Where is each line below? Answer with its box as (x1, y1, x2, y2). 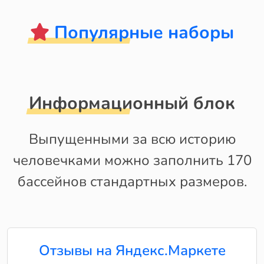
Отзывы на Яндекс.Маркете (38, 241, 226, 260)
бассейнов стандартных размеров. (17, 172, 247, 191)
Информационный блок (29, 91, 235, 115)
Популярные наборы (54, 21, 235, 45)
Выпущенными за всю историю (28, 130, 236, 148)
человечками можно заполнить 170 (12, 151, 252, 170)
